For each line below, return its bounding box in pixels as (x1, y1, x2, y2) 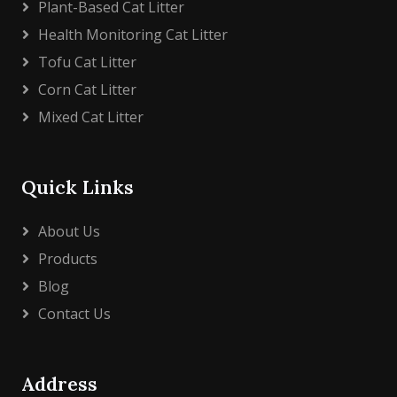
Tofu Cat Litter (38, 52, 136, 72)
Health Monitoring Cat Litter (38, 25, 228, 44)
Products (38, 249, 97, 269)
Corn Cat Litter (38, 80, 136, 99)
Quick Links (21, 175, 134, 199)
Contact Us (38, 304, 111, 323)
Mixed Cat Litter (38, 107, 144, 127)
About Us (38, 222, 100, 241)
